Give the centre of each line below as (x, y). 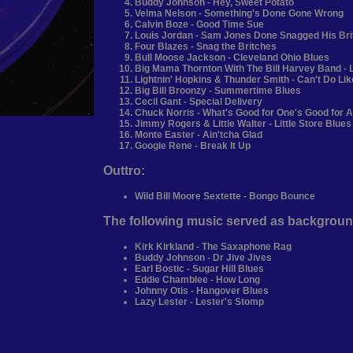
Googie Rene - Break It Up (193, 146)
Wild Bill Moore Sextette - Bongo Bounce (225, 197)
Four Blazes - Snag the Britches (206, 47)
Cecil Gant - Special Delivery (199, 102)
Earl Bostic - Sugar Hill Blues (199, 269)
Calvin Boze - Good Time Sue (199, 25)
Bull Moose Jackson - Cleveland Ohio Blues (232, 58)
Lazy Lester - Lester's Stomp (199, 302)
